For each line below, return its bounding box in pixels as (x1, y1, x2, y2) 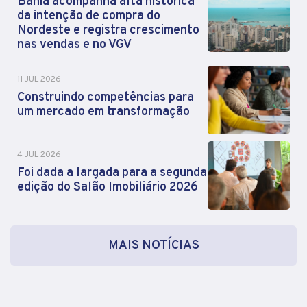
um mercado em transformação (17, 104, 190, 121)
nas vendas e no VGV (17, 37, 132, 53)
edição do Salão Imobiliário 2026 (17, 180, 198, 196)
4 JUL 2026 (17, 149, 61, 161)
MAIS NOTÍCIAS (108, 238, 199, 254)
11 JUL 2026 (17, 74, 61, 86)
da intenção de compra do (17, 8, 160, 25)
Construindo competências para (17, 90, 194, 106)
